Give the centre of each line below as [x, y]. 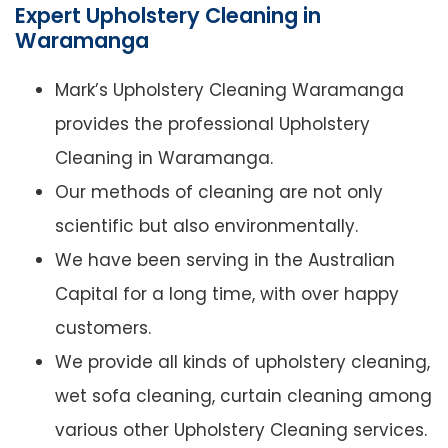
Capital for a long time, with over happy [227, 294]
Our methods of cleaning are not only [219, 192]
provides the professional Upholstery [212, 124]
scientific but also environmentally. [206, 226]
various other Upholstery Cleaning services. [241, 430]
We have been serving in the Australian [225, 260]
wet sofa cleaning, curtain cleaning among [243, 396]
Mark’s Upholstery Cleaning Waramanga [229, 90]
